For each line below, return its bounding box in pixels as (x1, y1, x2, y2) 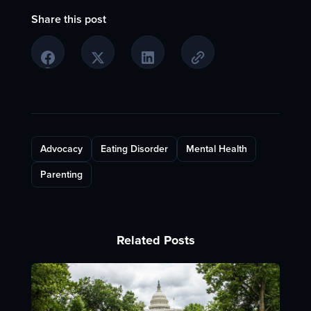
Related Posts (116, 233, 195, 249)
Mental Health (185, 143, 247, 155)
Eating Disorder (100, 143, 168, 155)
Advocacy (40, 143, 83, 155)
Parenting (40, 169, 83, 181)
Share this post (31, 12, 106, 27)
